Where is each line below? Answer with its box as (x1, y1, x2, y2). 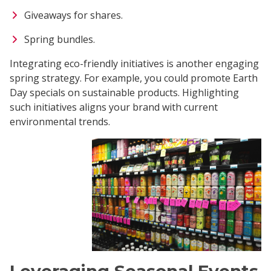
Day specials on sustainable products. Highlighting (10, 85, 239, 99)
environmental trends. (10, 114, 110, 128)
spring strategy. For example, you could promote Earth (10, 71, 258, 85)
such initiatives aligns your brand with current (10, 100, 218, 114)
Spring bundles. (24, 32, 95, 46)
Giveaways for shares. (24, 8, 123, 22)
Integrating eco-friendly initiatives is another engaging (10, 56, 259, 70)
